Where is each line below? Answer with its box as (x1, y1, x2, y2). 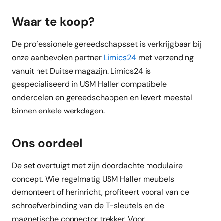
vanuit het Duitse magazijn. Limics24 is (12, 66, 151, 76)
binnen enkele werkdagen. (12, 106, 105, 116)
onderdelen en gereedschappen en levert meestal (12, 92, 192, 103)
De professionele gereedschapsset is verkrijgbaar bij (12, 39, 202, 49)
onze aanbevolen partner (12, 52, 104, 63)
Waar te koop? (12, 14, 95, 29)
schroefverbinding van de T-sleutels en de (12, 200, 164, 211)
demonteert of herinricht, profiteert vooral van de (12, 187, 189, 197)
